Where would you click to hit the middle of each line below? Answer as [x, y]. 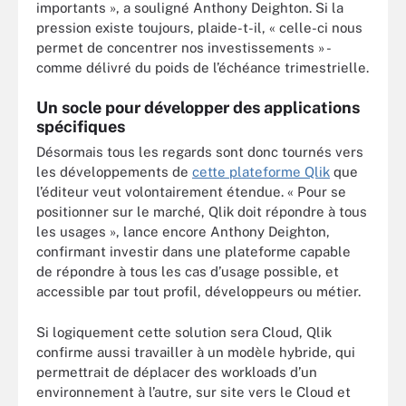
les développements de [114, 172]
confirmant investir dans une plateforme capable [193, 251]
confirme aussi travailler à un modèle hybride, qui [196, 352]
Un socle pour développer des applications [198, 107]
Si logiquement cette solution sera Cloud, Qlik [184, 332]
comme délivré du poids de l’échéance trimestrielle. [203, 67]
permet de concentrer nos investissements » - [183, 47]
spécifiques [81, 126]
